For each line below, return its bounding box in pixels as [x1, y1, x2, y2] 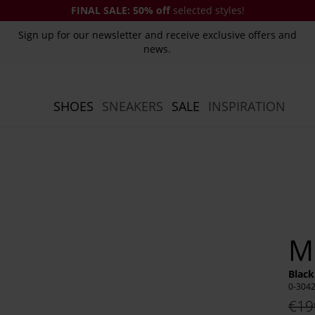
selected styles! [169, 4, 245, 17]
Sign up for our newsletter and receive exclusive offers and [18, 28, 297, 41]
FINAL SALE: [70, 4, 130, 17]
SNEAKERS [102, 98, 163, 115]
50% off [129, 4, 170, 17]
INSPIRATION [208, 98, 285, 115]
